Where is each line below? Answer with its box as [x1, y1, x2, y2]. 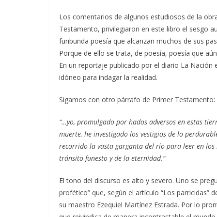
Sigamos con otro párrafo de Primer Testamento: [59, 94, 215, 104]
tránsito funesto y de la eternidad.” [59, 153, 165, 163]
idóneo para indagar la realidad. [59, 72, 157, 82]
